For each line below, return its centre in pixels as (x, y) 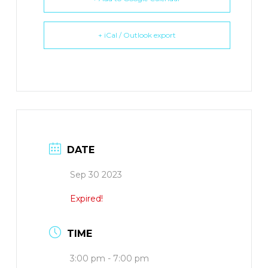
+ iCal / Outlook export (137, 35)
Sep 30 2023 (96, 175)
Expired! (86, 199)
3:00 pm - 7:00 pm (109, 259)
